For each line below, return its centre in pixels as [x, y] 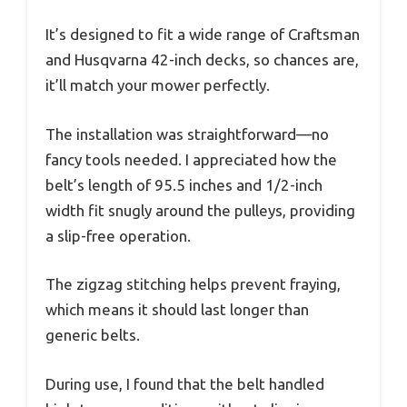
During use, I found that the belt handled [185, 383]
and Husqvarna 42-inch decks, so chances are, [202, 60]
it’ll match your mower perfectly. [158, 85]
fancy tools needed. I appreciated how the [191, 159]
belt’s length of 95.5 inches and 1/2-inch [184, 184]
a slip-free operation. [118, 235]
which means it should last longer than [177, 310]
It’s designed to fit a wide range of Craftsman [203, 35]
